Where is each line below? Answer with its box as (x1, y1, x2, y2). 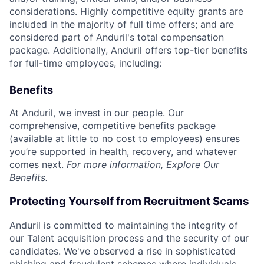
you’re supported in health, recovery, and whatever (9, 146, 237, 157)
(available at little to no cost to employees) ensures (9, 133, 240, 144)
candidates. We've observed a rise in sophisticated (9, 245, 236, 258)
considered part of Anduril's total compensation (9, 31, 224, 43)
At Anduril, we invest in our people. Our (9, 107, 184, 118)
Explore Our (166, 159, 219, 170)
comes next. (9, 159, 67, 170)
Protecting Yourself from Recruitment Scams (9, 194, 249, 208)
